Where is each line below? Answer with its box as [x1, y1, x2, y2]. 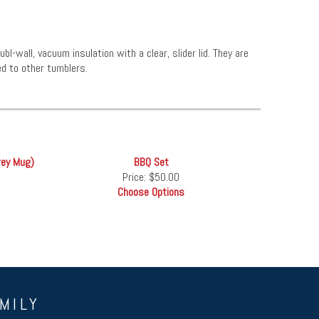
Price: [122, 169, 150, 185]
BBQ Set [133, 155, 169, 170]
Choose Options [117, 184, 185, 200]
